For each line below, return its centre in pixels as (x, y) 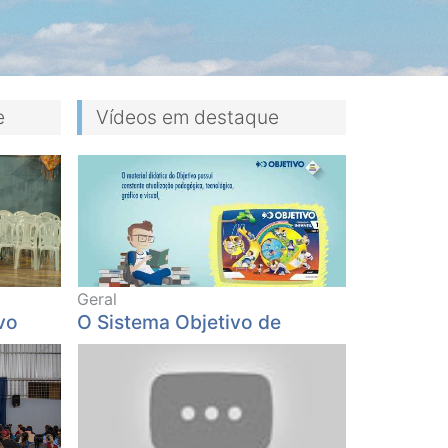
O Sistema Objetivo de (179, 322)
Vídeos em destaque (187, 117)
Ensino (107, 345)
